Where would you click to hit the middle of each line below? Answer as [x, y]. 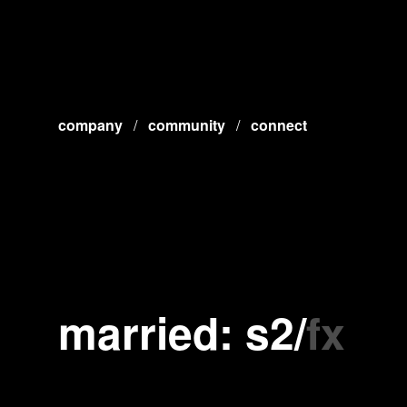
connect [279, 125]
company [90, 125]
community [187, 125]
